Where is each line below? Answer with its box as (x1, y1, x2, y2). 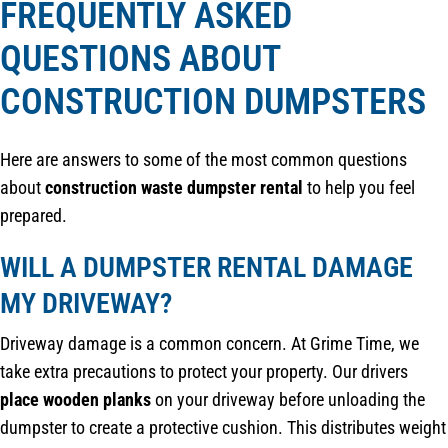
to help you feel (303, 176, 415, 198)
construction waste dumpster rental (45, 176, 303, 198)
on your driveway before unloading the (151, 389, 425, 410)
